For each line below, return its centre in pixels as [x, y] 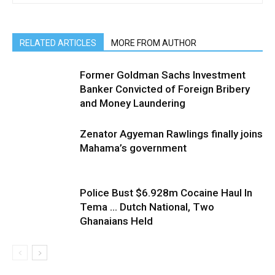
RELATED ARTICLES [58, 43]
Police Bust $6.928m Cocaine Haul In [166, 192]
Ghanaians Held [116, 221]
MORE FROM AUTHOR [154, 43]
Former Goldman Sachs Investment [163, 75]
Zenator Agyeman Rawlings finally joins [171, 134]
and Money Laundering [133, 103]
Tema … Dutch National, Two [147, 207]
